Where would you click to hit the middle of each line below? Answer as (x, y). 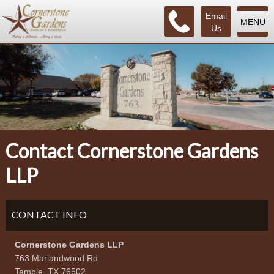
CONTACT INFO (49, 214)
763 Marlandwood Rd (56, 258)
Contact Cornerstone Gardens (131, 151)
